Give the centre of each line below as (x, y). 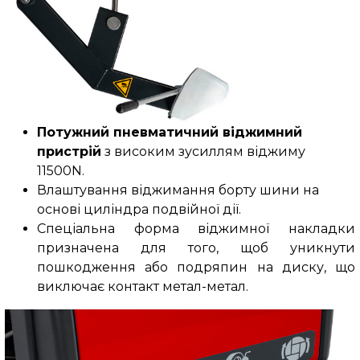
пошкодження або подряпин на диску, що (196, 268)
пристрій (69, 152)
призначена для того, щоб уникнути (196, 248)
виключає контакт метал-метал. (142, 287)
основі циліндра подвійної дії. (139, 210)
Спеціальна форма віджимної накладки (196, 229)
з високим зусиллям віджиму (203, 152)
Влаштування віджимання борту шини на (178, 190)
